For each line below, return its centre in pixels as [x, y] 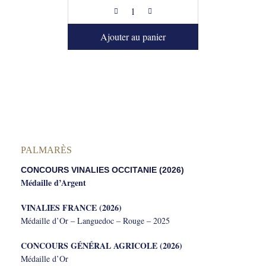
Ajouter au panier [133, 37]
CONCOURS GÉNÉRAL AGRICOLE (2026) [102, 246]
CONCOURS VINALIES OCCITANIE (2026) [102, 170]
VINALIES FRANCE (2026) [71, 208]
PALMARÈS [46, 150]
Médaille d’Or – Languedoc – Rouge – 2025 [95, 221]
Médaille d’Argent [53, 183]
